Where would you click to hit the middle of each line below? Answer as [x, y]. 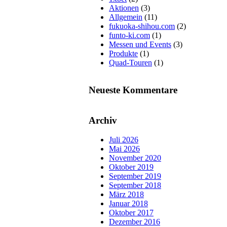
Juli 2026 [124, 140]
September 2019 [135, 176]
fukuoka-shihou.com [142, 26]
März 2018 [126, 195]
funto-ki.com [129, 35]
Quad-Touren [130, 62]
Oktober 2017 [131, 213]
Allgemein [126, 17]
